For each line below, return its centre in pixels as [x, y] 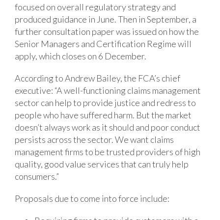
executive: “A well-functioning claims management [108, 90]
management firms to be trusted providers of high [108, 151]
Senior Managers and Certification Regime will [103, 43]
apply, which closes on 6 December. [81, 56]
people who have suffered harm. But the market [103, 115]
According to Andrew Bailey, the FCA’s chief [97, 78]
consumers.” [37, 176]
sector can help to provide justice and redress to [105, 102]
